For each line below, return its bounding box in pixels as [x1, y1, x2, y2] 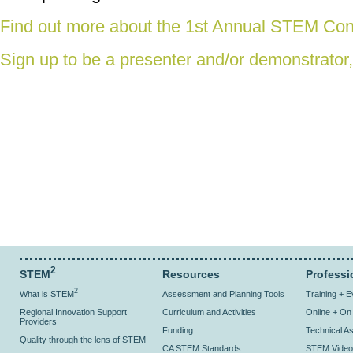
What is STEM [20, 289, 74, 299]
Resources [162, 268, 221, 281]
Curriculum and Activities [162, 307, 257, 317]
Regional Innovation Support [20, 307, 127, 317]
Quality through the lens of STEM [20, 335, 146, 344]
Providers [20, 317, 57, 326]
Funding [162, 325, 194, 335]
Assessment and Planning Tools [162, 289, 285, 299]
